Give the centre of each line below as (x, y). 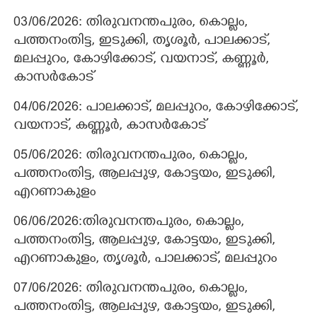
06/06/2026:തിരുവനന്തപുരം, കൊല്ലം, (129, 223)
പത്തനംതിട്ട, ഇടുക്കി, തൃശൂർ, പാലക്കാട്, (142, 42)
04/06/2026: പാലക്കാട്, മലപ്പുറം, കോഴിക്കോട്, (156, 108)
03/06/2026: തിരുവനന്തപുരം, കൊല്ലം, (131, 23)
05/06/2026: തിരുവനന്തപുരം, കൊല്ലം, (131, 156)
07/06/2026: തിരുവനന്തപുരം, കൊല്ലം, (131, 289)
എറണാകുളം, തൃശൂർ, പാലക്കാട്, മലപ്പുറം (145, 260)
